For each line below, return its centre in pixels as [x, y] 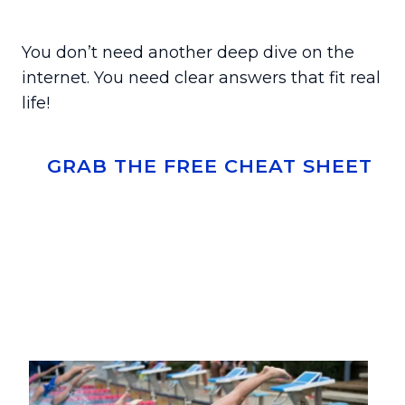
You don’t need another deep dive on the [188, 53]
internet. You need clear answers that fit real [201, 78]
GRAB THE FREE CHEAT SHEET [209, 166]
